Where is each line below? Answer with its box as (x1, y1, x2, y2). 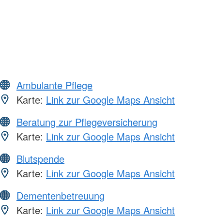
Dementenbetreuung (16, 188, 105, 203)
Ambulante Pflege (16, 78, 93, 93)
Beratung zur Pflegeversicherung (16, 115, 157, 129)
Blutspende (16, 152, 64, 166)
